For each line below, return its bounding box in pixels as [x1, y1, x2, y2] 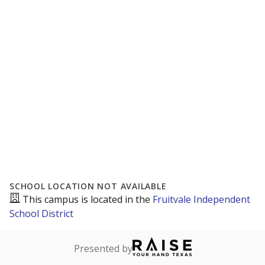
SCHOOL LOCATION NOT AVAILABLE [9, 180, 167, 192]
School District [9, 207, 73, 220]
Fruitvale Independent [153, 193, 250, 206]
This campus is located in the [22, 193, 153, 206]
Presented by [73, 242, 132, 255]
